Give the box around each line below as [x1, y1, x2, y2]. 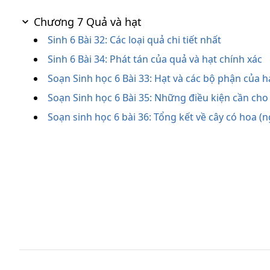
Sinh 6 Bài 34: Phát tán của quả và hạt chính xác [48, 52, 262, 66]
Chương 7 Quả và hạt [34, 14, 142, 29]
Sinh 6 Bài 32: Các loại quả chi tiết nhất [48, 33, 221, 46]
